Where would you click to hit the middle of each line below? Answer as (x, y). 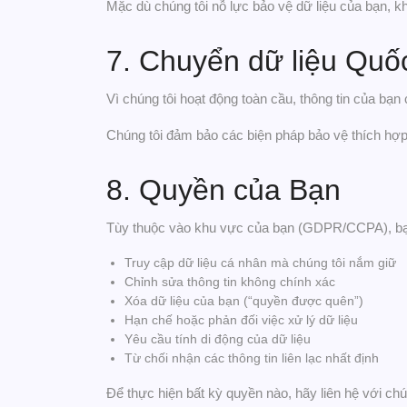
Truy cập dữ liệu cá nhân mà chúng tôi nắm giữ (260, 263)
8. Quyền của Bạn (223, 190)
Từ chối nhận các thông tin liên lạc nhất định (252, 358)
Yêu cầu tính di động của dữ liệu (218, 339)
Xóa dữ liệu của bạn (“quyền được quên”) (244, 301)
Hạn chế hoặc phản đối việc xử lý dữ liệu (241, 320)
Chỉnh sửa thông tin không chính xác (230, 282)
